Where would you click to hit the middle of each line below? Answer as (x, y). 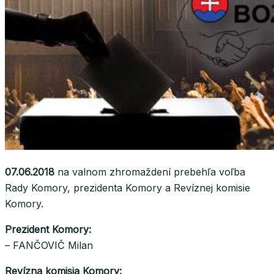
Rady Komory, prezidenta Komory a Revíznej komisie (128, 188)
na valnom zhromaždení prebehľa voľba (150, 172)
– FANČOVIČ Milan (49, 246)
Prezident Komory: (48, 230)
